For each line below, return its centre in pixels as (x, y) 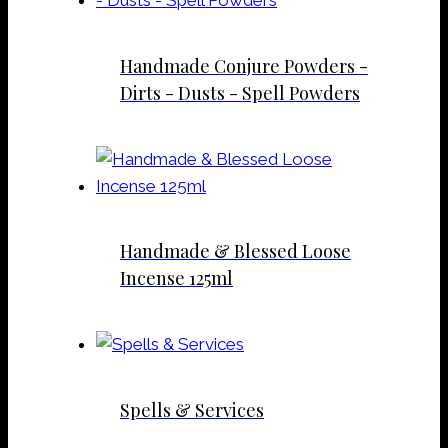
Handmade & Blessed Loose (235, 251)
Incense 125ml (176, 278)
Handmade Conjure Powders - (244, 65)
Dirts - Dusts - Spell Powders (240, 92)
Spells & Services (192, 410)
